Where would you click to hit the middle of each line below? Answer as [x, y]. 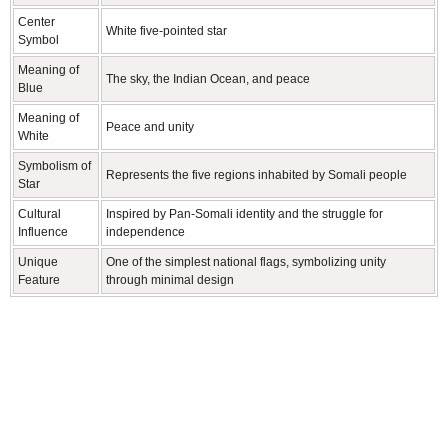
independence [145, 232]
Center [36, 22]
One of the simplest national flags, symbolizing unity [246, 262]
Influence [43, 232]
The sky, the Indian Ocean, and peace [208, 79]
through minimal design [170, 280]
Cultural [39, 214]
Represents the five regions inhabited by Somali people [256, 175]
